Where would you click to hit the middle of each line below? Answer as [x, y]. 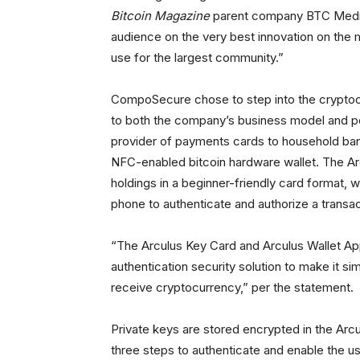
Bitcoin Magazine [160, 16]
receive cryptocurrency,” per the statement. [232, 287]
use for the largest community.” [197, 57]
